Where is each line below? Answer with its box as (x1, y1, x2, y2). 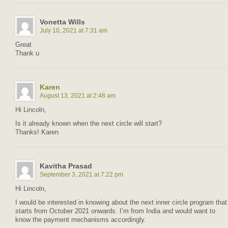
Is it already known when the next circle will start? (15, 120, 162, 127)
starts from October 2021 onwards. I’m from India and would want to (15, 207, 215, 215)
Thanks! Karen (15, 128, 59, 136)
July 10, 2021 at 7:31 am (40, 26, 107, 34)
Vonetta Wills (40, 17, 85, 26)
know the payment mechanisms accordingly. (15, 216, 146, 223)
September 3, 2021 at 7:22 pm (40, 170, 123, 178)
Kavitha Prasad (40, 161, 92, 170)
